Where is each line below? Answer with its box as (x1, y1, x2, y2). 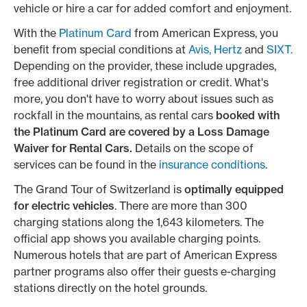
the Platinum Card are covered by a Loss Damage (14, 125, 269, 138)
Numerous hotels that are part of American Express (14, 248, 277, 262)
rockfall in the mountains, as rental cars (14, 108, 216, 122)
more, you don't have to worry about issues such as (14, 92, 273, 106)
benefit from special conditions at (14, 42, 188, 56)
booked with (216, 108, 280, 122)
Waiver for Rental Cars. (14, 141, 135, 155)
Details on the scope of (135, 141, 254, 155)
